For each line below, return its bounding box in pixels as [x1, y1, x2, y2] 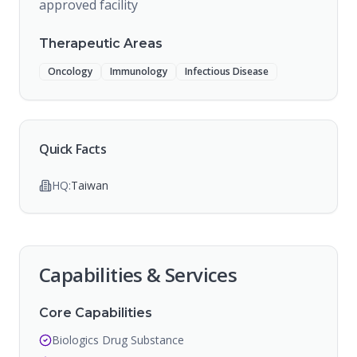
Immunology [110, 65, 167, 78]
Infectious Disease [185, 65, 269, 78]
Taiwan [71, 178, 108, 193]
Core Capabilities [39, 305, 152, 320]
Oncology [48, 65, 92, 78]
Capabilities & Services [39, 261, 237, 288]
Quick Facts [39, 140, 107, 158]
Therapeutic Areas [39, 36, 163, 51]
